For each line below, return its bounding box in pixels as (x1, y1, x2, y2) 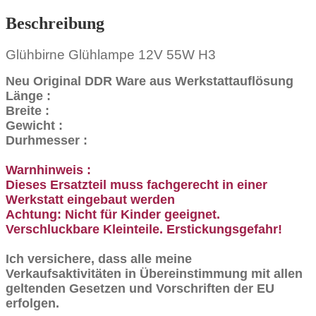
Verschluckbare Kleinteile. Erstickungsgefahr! (6, 221, 282, 236)
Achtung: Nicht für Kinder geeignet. (6, 207, 220, 221)
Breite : (6, 103, 49, 118)
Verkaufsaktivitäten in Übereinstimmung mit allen (6, 266, 303, 281)
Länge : (6, 88, 54, 103)
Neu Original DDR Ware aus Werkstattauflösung (6, 73, 300, 88)
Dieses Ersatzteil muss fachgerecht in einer (6, 177, 267, 192)
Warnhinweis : (6, 162, 98, 177)
